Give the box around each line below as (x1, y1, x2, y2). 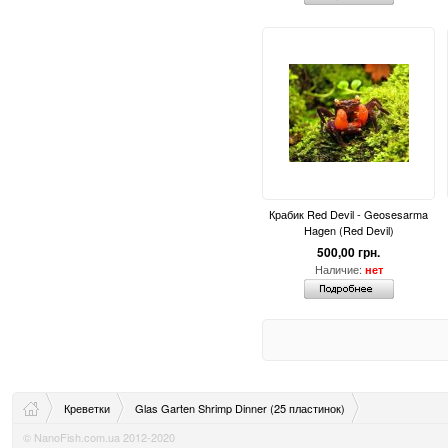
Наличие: (314, 261, 365, 278)
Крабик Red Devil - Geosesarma (269, 206, 428, 223)
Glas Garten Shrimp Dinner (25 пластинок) (135, 400, 345, 417)
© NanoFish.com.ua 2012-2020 (23, 429, 175, 446)
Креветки (64, 400, 110, 417)
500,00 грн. (317, 243, 380, 262)
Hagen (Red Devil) (303, 222, 394, 239)
